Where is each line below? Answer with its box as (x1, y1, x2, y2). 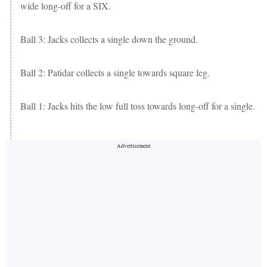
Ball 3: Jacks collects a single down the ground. (20, 33, 198, 46)
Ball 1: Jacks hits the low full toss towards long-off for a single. (20, 100, 255, 113)
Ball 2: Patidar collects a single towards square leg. (20, 66, 210, 79)
